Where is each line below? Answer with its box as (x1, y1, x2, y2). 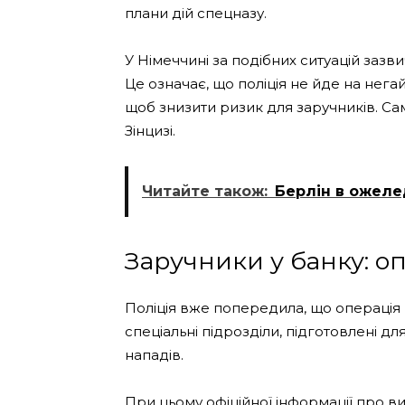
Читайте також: (142, 183, 268, 201)
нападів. (125, 346, 184, 364)
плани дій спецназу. (125, 5, 267, 23)
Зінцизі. (125, 122, 175, 140)
